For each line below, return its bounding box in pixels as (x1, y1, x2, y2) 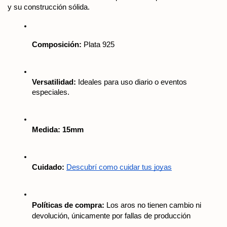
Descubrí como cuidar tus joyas (66, 163, 172, 171)
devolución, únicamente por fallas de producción (32, 211, 191, 220)
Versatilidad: (32, 78, 76, 86)
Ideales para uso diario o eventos (76, 78, 187, 86)
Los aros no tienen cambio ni (104, 200, 201, 209)
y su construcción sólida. (8, 3, 90, 11)
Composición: (32, 40, 82, 49)
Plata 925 (82, 40, 115, 49)
